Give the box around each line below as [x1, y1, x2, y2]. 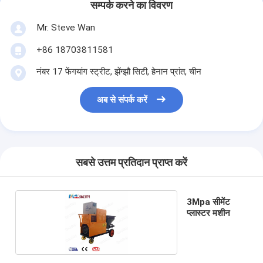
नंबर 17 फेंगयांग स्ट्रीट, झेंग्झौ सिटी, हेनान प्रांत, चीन [36, 66, 201, 77]
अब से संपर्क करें [97, 95, 148, 106]
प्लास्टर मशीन [186, 207, 230, 218]
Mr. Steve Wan [36, 22, 95, 33]
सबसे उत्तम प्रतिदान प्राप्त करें [76, 157, 187, 169]
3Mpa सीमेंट [186, 196, 230, 207]
